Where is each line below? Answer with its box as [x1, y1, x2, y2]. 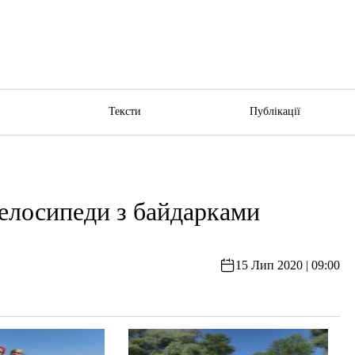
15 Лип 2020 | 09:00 [235, 258, 340, 272]
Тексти [109, 105, 142, 117]
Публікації [249, 105, 300, 117]
